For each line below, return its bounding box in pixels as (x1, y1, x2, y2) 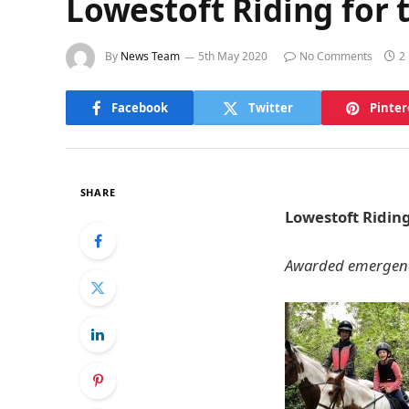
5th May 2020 (198, 48, 267, 65)
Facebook (110, 99, 168, 116)
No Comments (299, 48, 372, 65)
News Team (121, 48, 180, 65)
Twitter (247, 99, 293, 116)
